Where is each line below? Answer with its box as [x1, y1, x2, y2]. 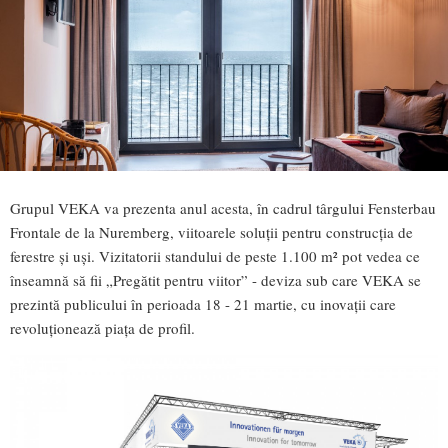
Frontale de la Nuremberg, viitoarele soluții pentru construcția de [10, 221, 413, 242]
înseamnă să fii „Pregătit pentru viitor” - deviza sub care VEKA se [10, 269, 421, 290]
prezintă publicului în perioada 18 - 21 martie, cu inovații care [10, 293, 396, 314]
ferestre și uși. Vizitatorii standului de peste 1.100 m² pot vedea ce [10, 245, 420, 266]
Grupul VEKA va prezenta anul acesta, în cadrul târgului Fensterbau [10, 197, 436, 218]
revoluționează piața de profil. [10, 317, 195, 338]
